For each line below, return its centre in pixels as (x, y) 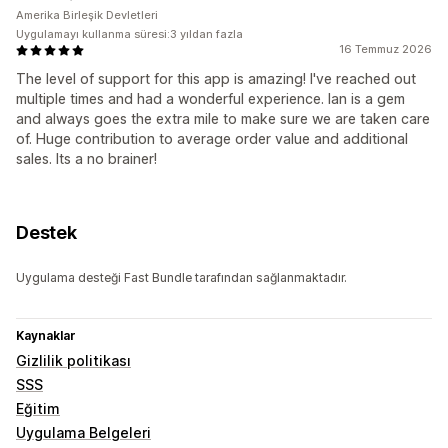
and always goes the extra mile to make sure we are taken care (223, 119)
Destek (46, 233)
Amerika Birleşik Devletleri (87, 15)
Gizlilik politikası (73, 361)
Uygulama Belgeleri (83, 433)
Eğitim (38, 409)
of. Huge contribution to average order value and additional (212, 139)
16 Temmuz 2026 (385, 49)
